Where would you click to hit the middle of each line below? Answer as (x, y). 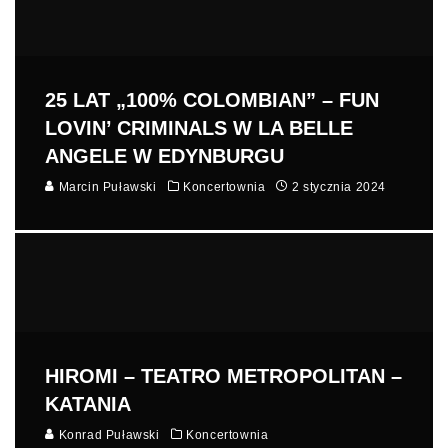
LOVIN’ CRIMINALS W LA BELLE (199, 127)
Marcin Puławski (106, 186)
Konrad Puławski (107, 435)
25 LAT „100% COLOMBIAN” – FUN (212, 99)
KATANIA (88, 404)
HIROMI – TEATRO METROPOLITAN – (223, 376)
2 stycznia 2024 (339, 186)
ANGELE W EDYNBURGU (164, 155)
